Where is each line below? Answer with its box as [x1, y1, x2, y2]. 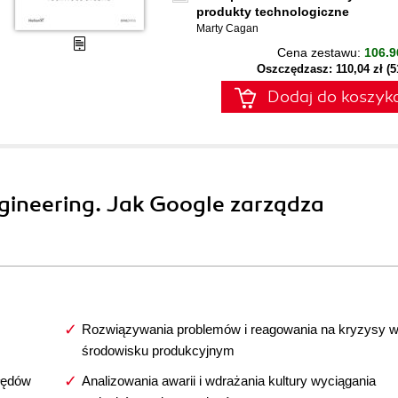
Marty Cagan [196, 22, 259, 35]
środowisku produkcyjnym [81, 343, 235, 358]
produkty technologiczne [196, 4, 349, 19]
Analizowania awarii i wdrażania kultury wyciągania [81, 373, 376, 388]
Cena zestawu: [277, 45, 364, 60]
